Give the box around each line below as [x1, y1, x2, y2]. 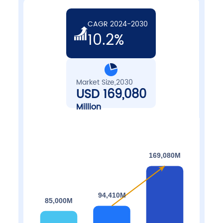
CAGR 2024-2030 [88, 18, 148, 30]
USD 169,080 [76, 84, 146, 105]
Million [76, 100, 101, 113]
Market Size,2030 [76, 76, 133, 88]
